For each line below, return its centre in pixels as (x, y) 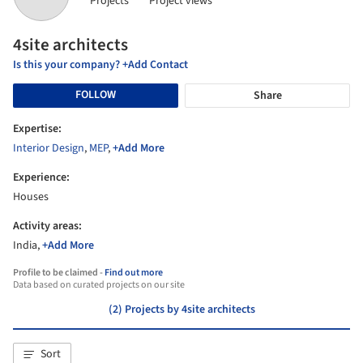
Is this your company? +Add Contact (100, 64)
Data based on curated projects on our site (99, 284)
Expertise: (37, 128)
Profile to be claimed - (59, 272)
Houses (31, 196)
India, (28, 245)
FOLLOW (96, 95)
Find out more (134, 272)
